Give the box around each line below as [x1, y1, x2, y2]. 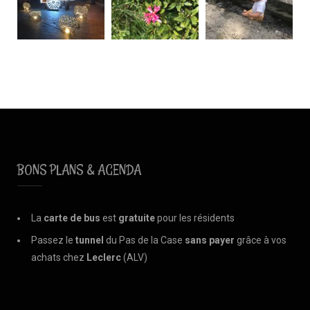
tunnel [75, 234, 104, 246]
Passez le [31, 234, 75, 246]
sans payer [185, 234, 235, 246]
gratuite [118, 212, 155, 224]
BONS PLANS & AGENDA [17, 161, 141, 178]
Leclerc [86, 251, 121, 263]
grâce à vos [235, 234, 286, 246]
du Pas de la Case [104, 234, 185, 246]
